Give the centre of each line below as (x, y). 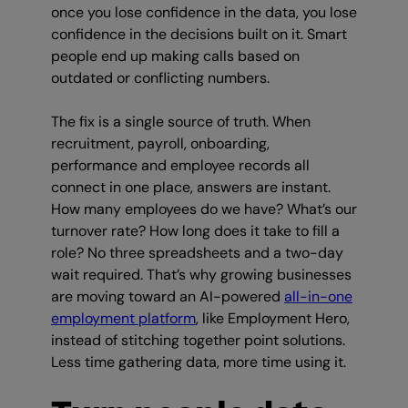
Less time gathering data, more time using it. (199, 362)
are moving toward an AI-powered (168, 297)
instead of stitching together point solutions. (198, 341)
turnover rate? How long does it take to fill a (195, 231)
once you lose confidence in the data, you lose (204, 13)
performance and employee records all (180, 166)
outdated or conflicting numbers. (160, 78)
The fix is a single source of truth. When (181, 122)
